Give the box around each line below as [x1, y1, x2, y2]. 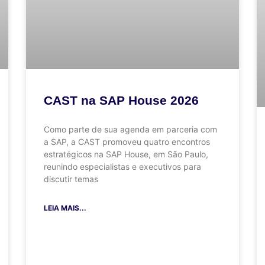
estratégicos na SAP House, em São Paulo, [44, 149, 208, 160]
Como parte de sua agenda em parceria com [44, 124, 217, 135]
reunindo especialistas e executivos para [44, 161, 201, 172]
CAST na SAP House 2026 [44, 93, 199, 108]
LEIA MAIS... [44, 203, 86, 213]
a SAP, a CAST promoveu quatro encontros [44, 137, 210, 147]
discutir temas [44, 174, 98, 185]
